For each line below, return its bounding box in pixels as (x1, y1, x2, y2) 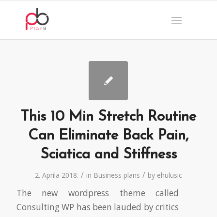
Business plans (93, 170, 140, 180)
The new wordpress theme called (16, 187, 179, 199)
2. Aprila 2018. (34, 170, 78, 180)
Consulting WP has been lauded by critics (16, 201, 179, 213)
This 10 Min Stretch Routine (20, 109, 197, 124)
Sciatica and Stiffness (40, 147, 177, 162)
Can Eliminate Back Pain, (28, 128, 189, 143)
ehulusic (156, 170, 182, 180)
